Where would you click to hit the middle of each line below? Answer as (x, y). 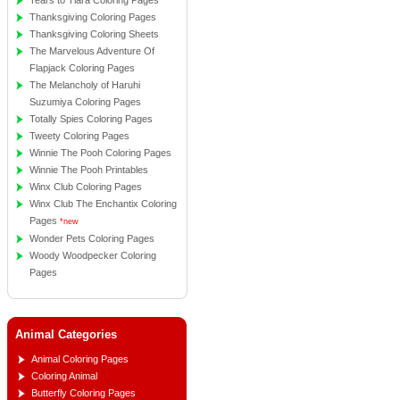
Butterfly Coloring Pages (83, 393)
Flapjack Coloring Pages (82, 68)
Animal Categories (66, 334)
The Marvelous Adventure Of (92, 51)
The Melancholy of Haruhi (85, 85)
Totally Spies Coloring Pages (91, 119)
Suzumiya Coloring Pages (85, 102)
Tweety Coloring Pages (79, 136)
